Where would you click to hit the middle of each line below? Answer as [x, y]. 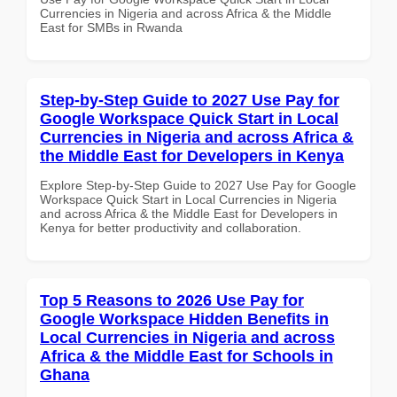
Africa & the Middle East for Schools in [187, 356]
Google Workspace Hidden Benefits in [184, 319]
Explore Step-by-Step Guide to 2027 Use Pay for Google [198, 185]
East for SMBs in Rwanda [111, 27]
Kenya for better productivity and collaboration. [171, 227]
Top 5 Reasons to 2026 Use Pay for [172, 300]
